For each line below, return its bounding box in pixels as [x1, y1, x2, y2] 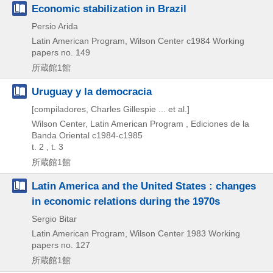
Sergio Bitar [32, 213, 77, 224]
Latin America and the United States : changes [32, 179, 256, 192]
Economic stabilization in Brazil [32, 2, 186, 15]
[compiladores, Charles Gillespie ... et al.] [32, 104, 190, 114]
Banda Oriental [32, 130, 90, 140]
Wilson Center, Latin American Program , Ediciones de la [32, 118, 249, 129]
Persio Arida [32, 21, 78, 31]
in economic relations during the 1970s [32, 194, 220, 207]
